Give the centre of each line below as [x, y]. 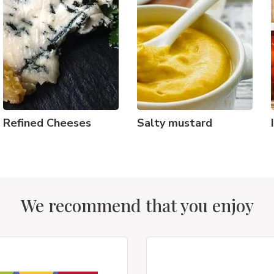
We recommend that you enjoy [137, 205]
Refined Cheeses [47, 123]
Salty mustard [175, 123]
